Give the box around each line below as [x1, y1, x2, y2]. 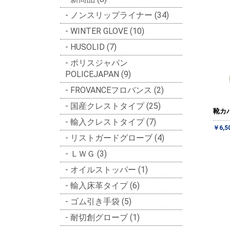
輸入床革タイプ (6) [70, 180, 140, 190]
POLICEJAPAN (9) [65, 69, 131, 79]
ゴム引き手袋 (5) [70, 196, 131, 206]
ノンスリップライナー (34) [70, 10, 169, 20]
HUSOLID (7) [70, 42, 117, 52]
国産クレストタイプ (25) [70, 101, 161, 111]
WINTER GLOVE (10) [70, 26, 144, 36]
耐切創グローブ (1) [70, 212, 140, 222]
